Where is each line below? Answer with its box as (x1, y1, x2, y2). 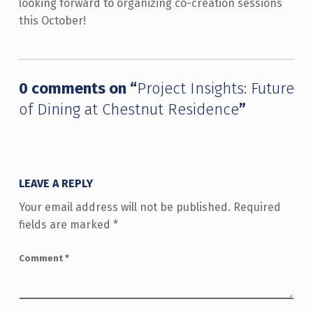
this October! (18, 13, 89, 27)
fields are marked (18, 217, 113, 231)
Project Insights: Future (136, 78, 294, 98)
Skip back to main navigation (17, 24, 73, 38)
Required (233, 200, 281, 214)
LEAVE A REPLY (18, 176, 93, 190)
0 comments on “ (18, 78, 137, 98)
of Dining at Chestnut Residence (18, 99, 239, 119)
